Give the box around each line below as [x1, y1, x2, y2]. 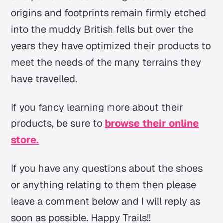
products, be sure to [11, 116, 103, 130]
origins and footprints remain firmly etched [11, 6, 207, 19]
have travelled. [11, 72, 78, 85]
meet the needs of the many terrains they [11, 55, 202, 69]
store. [11, 133, 39, 146]
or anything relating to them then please [11, 178, 197, 191]
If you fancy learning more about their [11, 100, 184, 113]
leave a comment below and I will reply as [11, 194, 201, 208]
